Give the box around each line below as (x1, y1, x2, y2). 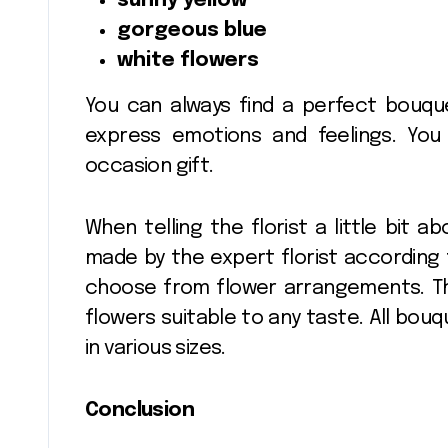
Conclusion (85, 400, 194, 421)
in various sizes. (85, 338, 226, 359)
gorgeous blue (117, 20, 267, 41)
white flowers (117, 50, 259, 71)
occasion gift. (85, 156, 214, 177)
